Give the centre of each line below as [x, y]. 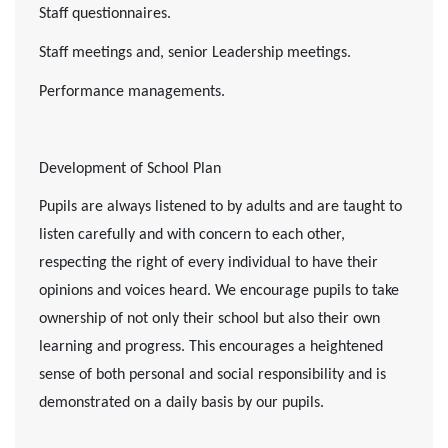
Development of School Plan [130, 168]
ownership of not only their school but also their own [209, 319]
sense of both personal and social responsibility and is [212, 375]
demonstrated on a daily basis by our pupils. [181, 403]
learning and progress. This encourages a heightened [211, 347]
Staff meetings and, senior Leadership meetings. [195, 52]
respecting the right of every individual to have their [208, 263]
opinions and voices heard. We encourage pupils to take [219, 291]
